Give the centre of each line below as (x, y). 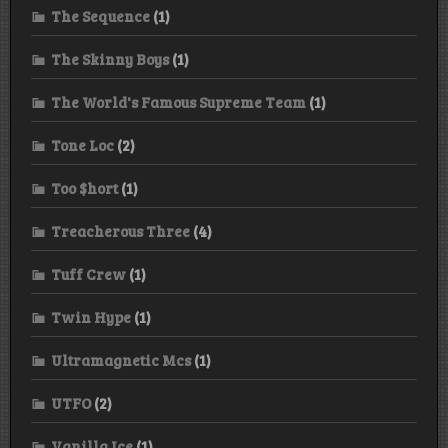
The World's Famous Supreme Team (178, 101)
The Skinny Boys (110, 58)
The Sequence (100, 15)
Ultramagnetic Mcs (121, 359)
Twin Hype (91, 316)
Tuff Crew (88, 273)
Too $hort (84, 187)
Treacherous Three (120, 230)
